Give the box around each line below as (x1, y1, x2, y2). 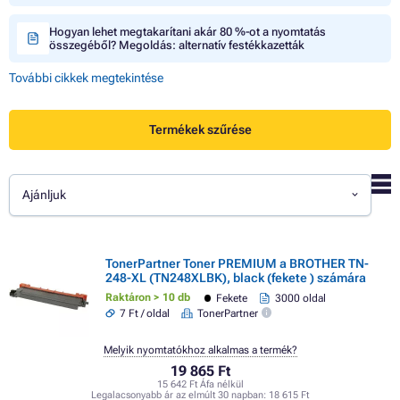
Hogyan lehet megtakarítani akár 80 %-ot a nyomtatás (49, 24, 326, 38)
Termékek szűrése (148, 122, 252, 137)
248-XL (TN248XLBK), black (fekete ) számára (105, 270, 366, 285)
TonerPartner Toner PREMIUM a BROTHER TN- (105, 255, 369, 271)
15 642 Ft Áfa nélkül (156, 379, 244, 391)
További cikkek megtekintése (9, 70, 163, 85)
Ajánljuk (22, 187, 67, 203)
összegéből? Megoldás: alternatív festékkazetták (49, 37, 304, 52)
